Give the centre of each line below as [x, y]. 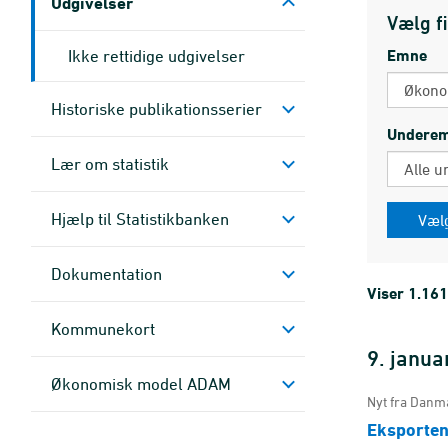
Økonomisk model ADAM [141, 384]
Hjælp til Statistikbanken [140, 219]
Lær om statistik [110, 164]
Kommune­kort [103, 329]
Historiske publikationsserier [156, 109]
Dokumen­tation [106, 274]
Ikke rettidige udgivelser [156, 56]
